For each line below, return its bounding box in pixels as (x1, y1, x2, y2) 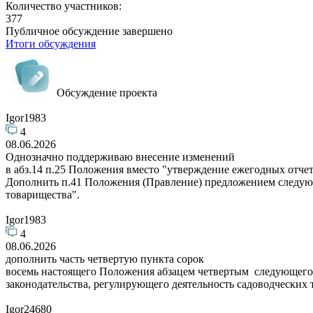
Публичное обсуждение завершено (6, 24, 173, 37)
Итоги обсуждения (6, 37, 96, 50)
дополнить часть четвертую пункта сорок (6, 252, 204, 265)
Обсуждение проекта (54, 86, 157, 99)
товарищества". (6, 188, 80, 201)
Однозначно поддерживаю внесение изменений (6, 150, 235, 163)
